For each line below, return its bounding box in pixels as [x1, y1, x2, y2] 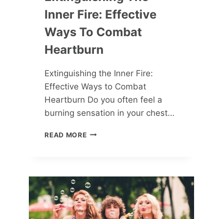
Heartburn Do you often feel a [44, 94, 163, 105]
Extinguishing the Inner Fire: [44, 68, 153, 78]
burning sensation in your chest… [44, 108, 175, 118]
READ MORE [44, 131, 87, 139]
